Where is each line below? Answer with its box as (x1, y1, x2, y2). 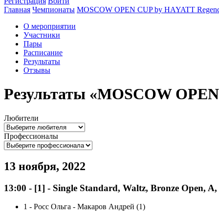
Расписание (23, 48, 63, 57)
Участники (23, 30, 60, 39)
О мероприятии (23, 22, 76, 30)
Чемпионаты (32, 5, 75, 14)
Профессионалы (4, 131, 58, 140)
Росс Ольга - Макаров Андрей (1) (34, 202, 145, 211)
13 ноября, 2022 (4, 159, 86, 173)
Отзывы (23, 66, 50, 74)
